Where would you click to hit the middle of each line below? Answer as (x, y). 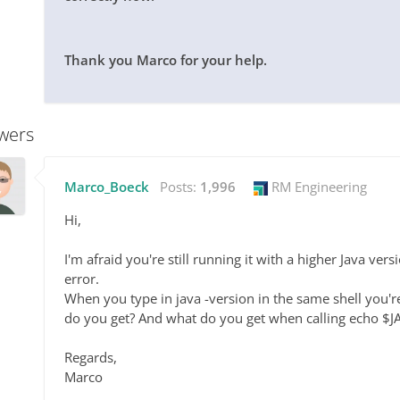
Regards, (91, 357)
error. (82, 278)
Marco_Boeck (107, 186)
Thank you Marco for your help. (166, 59)
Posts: (180, 186)
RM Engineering (317, 186)
